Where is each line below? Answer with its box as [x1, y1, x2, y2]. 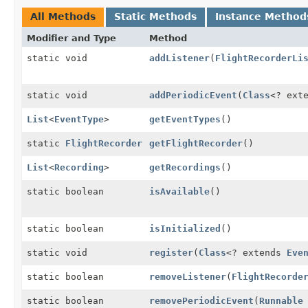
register [149, 247, 193, 258]
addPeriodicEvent [149, 89, 237, 100]
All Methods [30, 10, 96, 22]
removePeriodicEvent [149, 295, 254, 306]
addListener [149, 52, 210, 63]
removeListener [149, 271, 226, 282]
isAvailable [149, 186, 210, 197]
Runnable [259, 295, 303, 306]
